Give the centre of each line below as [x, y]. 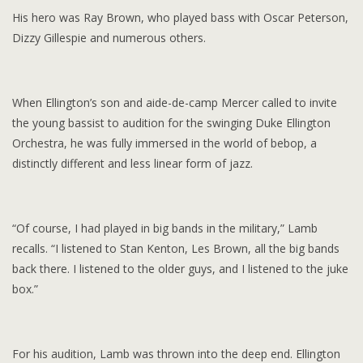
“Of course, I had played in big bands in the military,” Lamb [165, 228]
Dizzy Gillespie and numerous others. [109, 37]
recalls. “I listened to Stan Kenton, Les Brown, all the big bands [176, 248]
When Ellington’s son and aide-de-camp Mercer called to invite [175, 102]
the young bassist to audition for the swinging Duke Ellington [171, 122]
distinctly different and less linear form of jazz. [132, 163]
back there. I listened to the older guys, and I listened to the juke [180, 268]
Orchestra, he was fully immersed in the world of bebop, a [164, 143]
